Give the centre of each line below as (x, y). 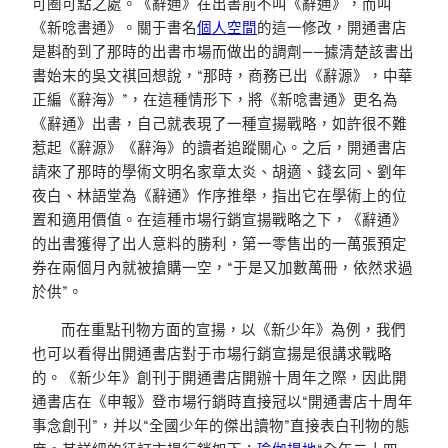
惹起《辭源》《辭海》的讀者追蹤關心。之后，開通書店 (219, 147)
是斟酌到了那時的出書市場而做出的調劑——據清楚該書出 (223, 51)
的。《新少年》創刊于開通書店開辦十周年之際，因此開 (219, 378)
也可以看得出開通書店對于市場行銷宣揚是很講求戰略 (212, 354)
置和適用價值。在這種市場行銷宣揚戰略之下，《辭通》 (219, 219)
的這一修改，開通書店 (332, 27)
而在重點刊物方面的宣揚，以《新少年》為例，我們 (234, 330)
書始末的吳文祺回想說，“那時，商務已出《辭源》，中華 (222, 75)
